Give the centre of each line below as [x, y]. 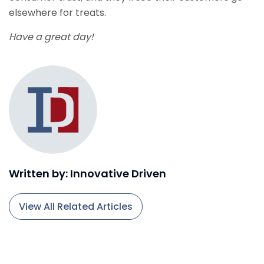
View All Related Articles [76, 207]
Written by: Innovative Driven [88, 174]
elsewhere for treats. [57, 13]
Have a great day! [51, 37]
